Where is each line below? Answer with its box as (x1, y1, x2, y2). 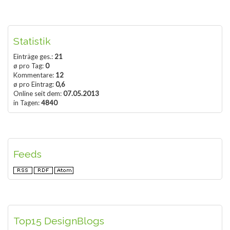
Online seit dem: (13, 89, 63, 98)
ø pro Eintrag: (13, 80, 55, 89)
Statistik (13, 35, 51, 48)
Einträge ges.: (13, 52, 54, 61)
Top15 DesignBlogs (13, 215, 104, 227)
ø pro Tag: (13, 62, 45, 70)
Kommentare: (13, 71, 55, 80)
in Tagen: (13, 99, 41, 107)
